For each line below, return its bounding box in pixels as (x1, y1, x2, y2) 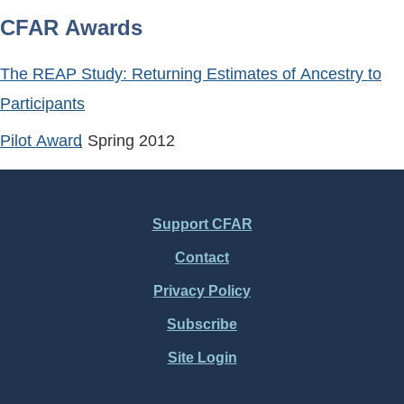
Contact (175, 249, 229, 265)
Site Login (167, 350, 237, 366)
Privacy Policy (153, 282, 251, 298)
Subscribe (167, 317, 237, 333)
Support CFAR (151, 216, 252, 232)
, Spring (78, 131, 139, 151)
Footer (14, 242, 106, 275)
